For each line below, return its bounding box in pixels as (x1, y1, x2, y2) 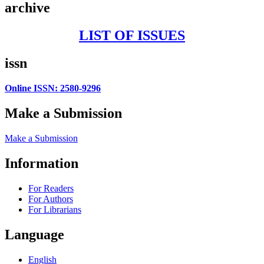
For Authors (28, 193, 73, 204)
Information (5, 155, 78, 171)
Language (5, 226, 64, 242)
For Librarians (28, 204, 81, 214)
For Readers (28, 183, 74, 193)
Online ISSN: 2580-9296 (5, 83, 101, 94)
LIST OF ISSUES (79, 28, 185, 44)
